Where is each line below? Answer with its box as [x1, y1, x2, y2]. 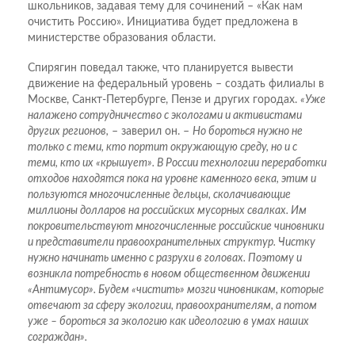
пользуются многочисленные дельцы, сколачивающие [28, 189, 291, 201]
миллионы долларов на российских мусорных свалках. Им [28, 205, 307, 217]
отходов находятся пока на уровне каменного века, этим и [28, 174, 316, 185]
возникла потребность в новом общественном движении [28, 269, 310, 281]
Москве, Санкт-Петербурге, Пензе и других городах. [28, 94, 300, 106]
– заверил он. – [109, 126, 193, 138]
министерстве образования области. [28, 32, 216, 44]
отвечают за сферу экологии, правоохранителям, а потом [28, 300, 317, 312]
